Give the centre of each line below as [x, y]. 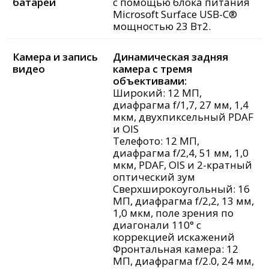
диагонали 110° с [157, 225]
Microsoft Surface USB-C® [175, 14]
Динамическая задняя [171, 57]
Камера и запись [55, 57]
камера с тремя [153, 69]
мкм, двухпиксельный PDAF [183, 117]
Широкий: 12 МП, [157, 93]
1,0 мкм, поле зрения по [173, 213]
